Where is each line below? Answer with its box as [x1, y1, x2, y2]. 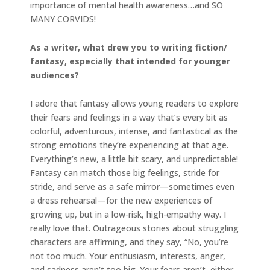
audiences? [30, 69, 79, 81]
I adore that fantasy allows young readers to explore [30, 97, 239, 109]
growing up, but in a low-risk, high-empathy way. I [30, 208, 226, 220]
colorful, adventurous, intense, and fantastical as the [30, 125, 238, 137]
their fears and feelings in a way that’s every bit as [30, 111, 228, 123]
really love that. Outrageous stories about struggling [30, 222, 239, 234]
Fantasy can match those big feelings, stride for [30, 166, 219, 178]
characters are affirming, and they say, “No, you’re [30, 236, 228, 248]
